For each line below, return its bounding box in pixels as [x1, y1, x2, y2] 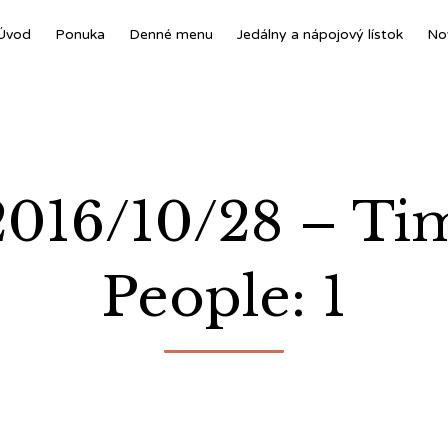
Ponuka [55, 26, 105, 43]
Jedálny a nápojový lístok [237, 26, 403, 43]
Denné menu [129, 26, 213, 43]
